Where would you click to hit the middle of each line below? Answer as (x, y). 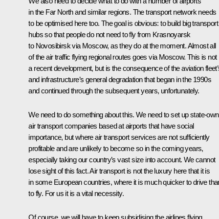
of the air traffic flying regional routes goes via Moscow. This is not (123, 57)
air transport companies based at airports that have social (111, 126)
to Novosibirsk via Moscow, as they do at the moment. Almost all (122, 45)
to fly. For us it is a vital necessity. (76, 193)
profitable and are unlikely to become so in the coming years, (116, 148)
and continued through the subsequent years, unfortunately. (115, 90)
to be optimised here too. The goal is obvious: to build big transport (123, 23)
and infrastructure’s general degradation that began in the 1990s (120, 79)
